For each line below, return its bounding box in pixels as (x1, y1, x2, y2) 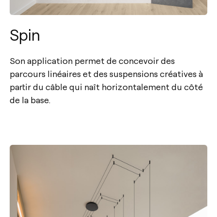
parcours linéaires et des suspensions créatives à (10, 68, 203, 79)
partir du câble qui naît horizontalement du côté (10, 81, 203, 93)
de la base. (10, 94, 50, 106)
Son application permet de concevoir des (10, 55, 175, 66)
